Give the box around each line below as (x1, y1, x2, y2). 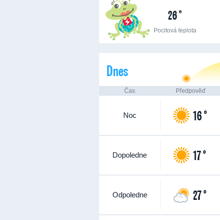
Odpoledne (112, 191, 147, 199)
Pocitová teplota (153, 27, 196, 34)
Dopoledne (112, 151, 147, 159)
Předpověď (176, 87, 205, 94)
